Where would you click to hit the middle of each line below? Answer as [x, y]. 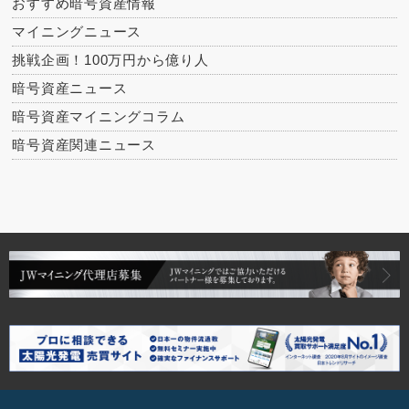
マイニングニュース [77, 31]
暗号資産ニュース [70, 88]
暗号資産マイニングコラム [99, 116]
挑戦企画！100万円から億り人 [110, 59]
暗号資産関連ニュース [84, 144]
